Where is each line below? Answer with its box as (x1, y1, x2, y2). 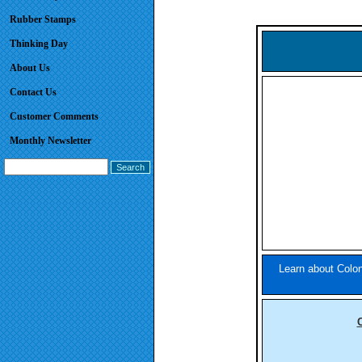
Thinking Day (10, 38, 68, 49)
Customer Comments (10, 111, 99, 122)
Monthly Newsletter (10, 135, 91, 146)
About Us (10, 62, 50, 74)
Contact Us (10, 86, 57, 98)
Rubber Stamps (10, 14, 76, 25)
